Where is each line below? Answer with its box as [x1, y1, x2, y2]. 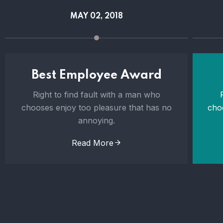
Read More [71, 138, 113, 148]
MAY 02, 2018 [70, 12, 123, 20]
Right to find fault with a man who [32, 90, 160, 100]
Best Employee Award [31, 69, 162, 82]
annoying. [78, 115, 115, 125]
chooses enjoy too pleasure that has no [21, 103, 172, 112]
